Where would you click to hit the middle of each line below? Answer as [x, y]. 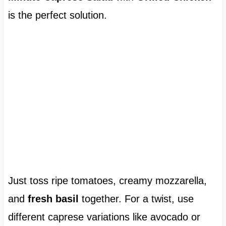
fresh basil [53, 199]
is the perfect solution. [57, 15]
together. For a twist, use [136, 199]
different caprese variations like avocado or [104, 217]
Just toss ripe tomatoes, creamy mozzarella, [107, 180]
